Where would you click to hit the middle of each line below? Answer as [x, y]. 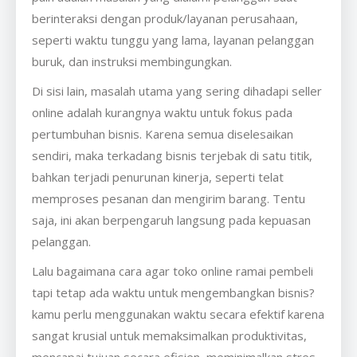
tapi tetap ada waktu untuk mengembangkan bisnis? [173, 293]
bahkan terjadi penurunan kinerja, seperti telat [158, 177]
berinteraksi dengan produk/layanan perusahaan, [165, 19]
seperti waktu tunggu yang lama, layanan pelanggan [173, 40]
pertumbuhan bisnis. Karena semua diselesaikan [163, 134]
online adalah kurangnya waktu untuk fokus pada [162, 113]
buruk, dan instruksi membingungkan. [132, 62]
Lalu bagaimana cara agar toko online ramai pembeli [173, 271]
